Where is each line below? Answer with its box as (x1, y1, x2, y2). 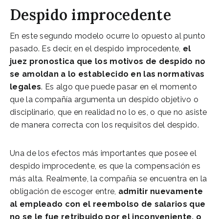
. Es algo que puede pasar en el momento (41, 82, 197, 91)
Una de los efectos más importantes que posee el (10, 148, 197, 158)
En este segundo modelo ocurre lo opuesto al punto (10, 31, 206, 41)
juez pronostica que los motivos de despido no (10, 56, 206, 66)
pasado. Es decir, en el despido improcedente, (10, 44, 181, 53)
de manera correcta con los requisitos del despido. (10, 120, 199, 130)
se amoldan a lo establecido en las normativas (10, 69, 205, 79)
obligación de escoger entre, (10, 186, 116, 196)
